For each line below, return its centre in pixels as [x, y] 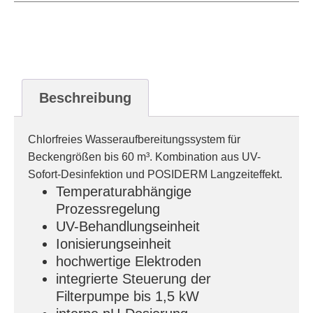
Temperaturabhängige [124, 191]
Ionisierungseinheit [114, 243]
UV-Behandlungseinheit [128, 226]
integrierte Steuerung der [133, 278]
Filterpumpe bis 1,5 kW [128, 296]
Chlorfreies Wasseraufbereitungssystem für [134, 139]
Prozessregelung [108, 209]
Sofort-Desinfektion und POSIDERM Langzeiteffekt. [155, 174]
